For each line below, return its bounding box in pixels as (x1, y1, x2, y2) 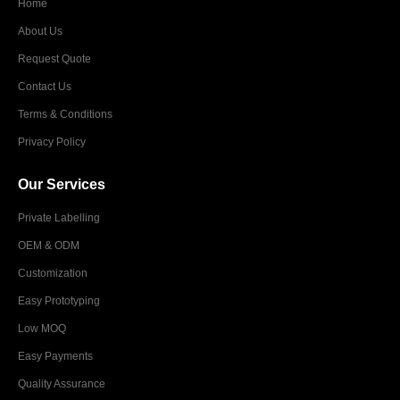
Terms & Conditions (18, 108, 112, 121)
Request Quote (18, 53, 91, 65)
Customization (18, 267, 87, 279)
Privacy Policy (18, 136, 86, 148)
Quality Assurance (18, 378, 105, 390)
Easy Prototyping (18, 295, 100, 307)
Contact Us (18, 80, 71, 93)
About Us (18, 25, 62, 37)
